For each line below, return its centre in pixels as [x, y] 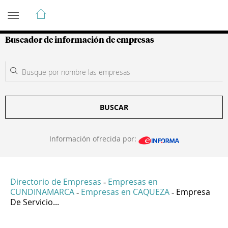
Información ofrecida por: [94, 139]
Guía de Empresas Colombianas [96, 10]
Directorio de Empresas [56, 182]
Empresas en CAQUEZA [125, 192]
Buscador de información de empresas [80, 40]
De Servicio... [35, 202]
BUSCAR [114, 107]
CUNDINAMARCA [42, 192]
